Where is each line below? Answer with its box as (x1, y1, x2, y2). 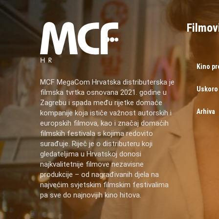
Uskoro (197, 85, 218, 93)
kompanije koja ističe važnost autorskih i (40, 108, 172, 117)
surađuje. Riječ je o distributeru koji (40, 139, 153, 148)
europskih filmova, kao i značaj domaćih (40, 118, 169, 128)
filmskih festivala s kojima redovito (40, 129, 153, 138)
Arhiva (197, 108, 215, 116)
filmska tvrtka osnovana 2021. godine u (40, 88, 167, 97)
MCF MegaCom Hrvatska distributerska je (40, 77, 175, 87)
